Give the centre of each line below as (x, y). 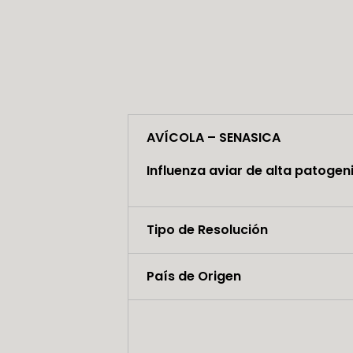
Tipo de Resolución (207, 230)
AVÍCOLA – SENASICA (213, 138)
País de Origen (193, 277)
